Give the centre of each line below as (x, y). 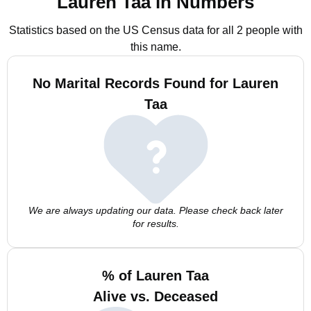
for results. (155, 224)
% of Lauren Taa (155, 276)
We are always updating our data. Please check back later (155, 210)
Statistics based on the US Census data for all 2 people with (155, 30)
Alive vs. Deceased (155, 296)
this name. (155, 47)
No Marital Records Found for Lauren (155, 83)
